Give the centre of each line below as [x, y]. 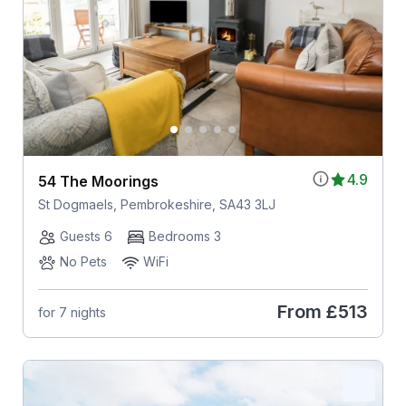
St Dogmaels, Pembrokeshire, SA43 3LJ [156, 205]
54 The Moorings [98, 182]
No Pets [83, 262]
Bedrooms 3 [184, 237]
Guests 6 [86, 237]
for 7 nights [72, 312]
